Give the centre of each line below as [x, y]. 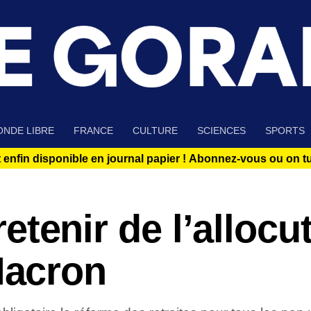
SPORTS [285, 131]
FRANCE [93, 131]
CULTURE [155, 131]
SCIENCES [221, 131]
